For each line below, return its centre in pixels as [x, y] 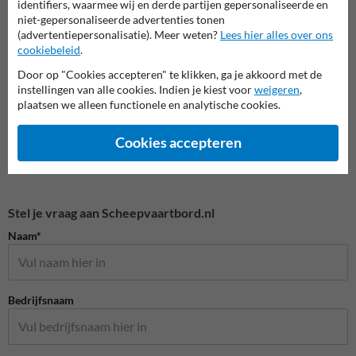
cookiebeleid [49, 49]
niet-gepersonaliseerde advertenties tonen [121, 19]
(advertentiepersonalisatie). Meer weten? [119, 34]
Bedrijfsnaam [41, 300]
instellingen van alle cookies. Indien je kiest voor [136, 89]
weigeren [277, 89]
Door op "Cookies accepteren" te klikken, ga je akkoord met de [170, 74]
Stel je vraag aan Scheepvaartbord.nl [111, 212]
